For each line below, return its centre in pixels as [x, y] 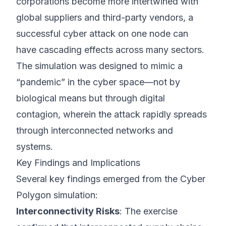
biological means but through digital [91, 98]
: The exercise [149, 211]
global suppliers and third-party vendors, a [105, 17]
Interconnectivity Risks [68, 211]
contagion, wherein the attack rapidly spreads [111, 114]
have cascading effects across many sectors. [110, 50]
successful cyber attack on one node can [102, 34]
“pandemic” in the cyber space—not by [98, 82]
